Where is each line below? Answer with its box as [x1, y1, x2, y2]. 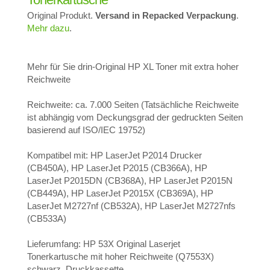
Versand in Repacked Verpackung [95, 10, 236, 21]
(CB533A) [27, 213, 66, 224]
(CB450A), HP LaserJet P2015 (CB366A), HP [27, 163, 207, 174]
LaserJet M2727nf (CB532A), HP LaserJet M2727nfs [27, 201, 236, 212]
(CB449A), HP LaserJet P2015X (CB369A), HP [27, 188, 213, 199]
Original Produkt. [27, 10, 95, 21]
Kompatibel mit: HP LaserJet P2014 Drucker [27, 150, 202, 161]
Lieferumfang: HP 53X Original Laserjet [27, 239, 180, 250]
